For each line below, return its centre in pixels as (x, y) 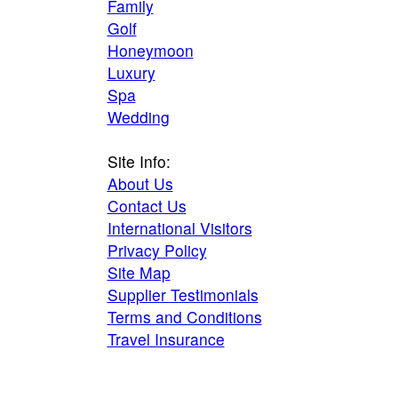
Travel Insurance (166, 339)
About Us (140, 183)
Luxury (131, 72)
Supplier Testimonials (183, 295)
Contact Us (147, 206)
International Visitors (179, 228)
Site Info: (139, 161)
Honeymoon (150, 50)
